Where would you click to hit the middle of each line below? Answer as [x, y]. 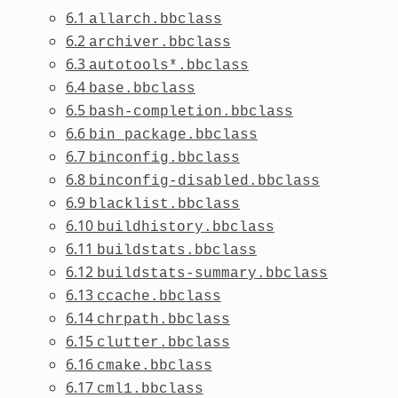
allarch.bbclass [155, 19]
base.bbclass [142, 88]
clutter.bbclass [163, 342]
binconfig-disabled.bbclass [204, 181]
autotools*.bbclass [168, 65]
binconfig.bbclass [164, 158]
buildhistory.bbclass [185, 227]
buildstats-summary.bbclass [212, 273]
